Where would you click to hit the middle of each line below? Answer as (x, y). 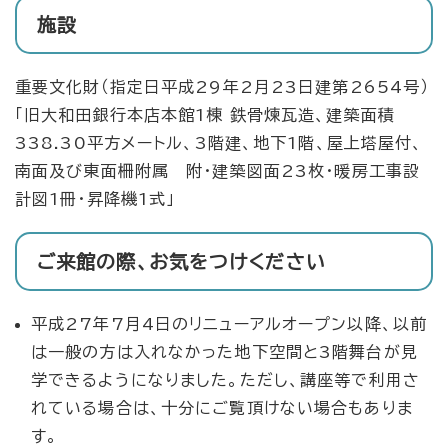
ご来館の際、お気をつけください (181, 262)
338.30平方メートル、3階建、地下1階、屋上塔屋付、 (219, 143)
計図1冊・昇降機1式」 (95, 199)
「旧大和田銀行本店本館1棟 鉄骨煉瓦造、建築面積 (205, 115)
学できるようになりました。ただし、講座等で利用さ (225, 380)
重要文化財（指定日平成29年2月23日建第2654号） (222, 87)
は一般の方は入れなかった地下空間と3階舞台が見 (224, 352)
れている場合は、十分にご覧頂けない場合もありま (222, 408)
